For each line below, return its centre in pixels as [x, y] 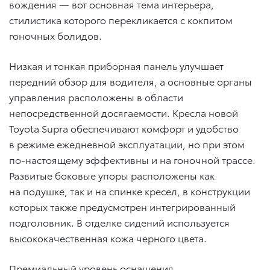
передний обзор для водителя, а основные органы [130, 81]
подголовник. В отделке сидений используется [119, 222]
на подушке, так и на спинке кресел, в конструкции [130, 190]
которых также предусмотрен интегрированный [122, 206]
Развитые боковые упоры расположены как [112, 175]
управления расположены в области [96, 96]
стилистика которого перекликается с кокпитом [121, 19]
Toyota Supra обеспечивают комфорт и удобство [124, 128]
